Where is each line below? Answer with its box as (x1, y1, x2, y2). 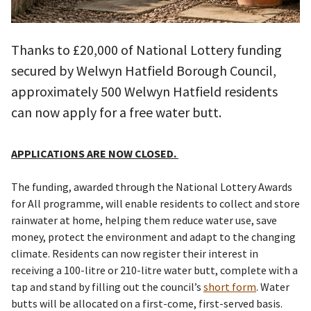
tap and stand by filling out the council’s (11, 280, 203, 294)
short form (203, 280, 256, 294)
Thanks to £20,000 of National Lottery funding (11, 41, 282, 59)
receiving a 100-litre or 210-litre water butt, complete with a (11, 263, 298, 278)
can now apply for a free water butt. (11, 103, 221, 121)
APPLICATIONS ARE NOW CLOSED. (11, 146, 178, 161)
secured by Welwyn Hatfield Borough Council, (11, 62, 276, 80)
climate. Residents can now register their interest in (11, 246, 258, 261)
